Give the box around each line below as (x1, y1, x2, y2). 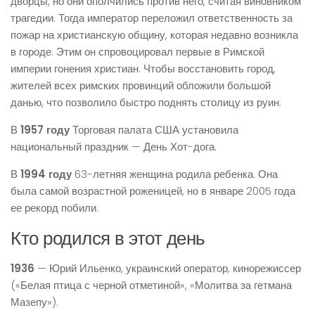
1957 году (20, 122, 70, 137)
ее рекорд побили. (11, 200, 98, 215)
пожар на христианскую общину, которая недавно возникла (11, 27, 298, 42)
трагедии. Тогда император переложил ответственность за (11, 11, 292, 25)
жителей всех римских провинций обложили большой (11, 78, 271, 93)
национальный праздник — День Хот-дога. (11, 139, 217, 154)
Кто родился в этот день (11, 226, 205, 251)
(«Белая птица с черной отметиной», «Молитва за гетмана (11, 278, 292, 292)
